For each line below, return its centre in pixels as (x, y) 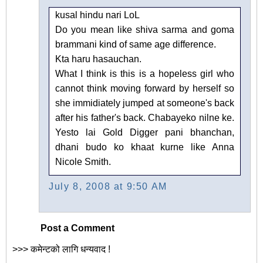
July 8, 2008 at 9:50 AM (108, 187)
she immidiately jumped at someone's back (145, 103)
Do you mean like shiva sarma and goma (145, 30)
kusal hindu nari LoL (97, 15)
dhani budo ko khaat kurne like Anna (145, 147)
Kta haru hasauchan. (98, 59)
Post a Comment (77, 228)
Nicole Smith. (83, 162)
